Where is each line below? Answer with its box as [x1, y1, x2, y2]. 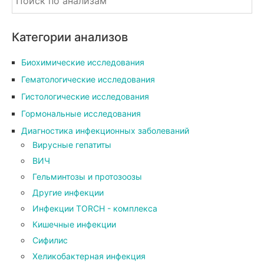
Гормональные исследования [21, 108, 141, 119]
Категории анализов [12, 30, 128, 45]
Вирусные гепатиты [32, 140, 111, 150]
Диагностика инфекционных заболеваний [21, 126, 189, 136]
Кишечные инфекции [32, 219, 116, 230]
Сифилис [32, 235, 68, 246]
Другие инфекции [32, 187, 104, 198]
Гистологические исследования [21, 91, 149, 102]
